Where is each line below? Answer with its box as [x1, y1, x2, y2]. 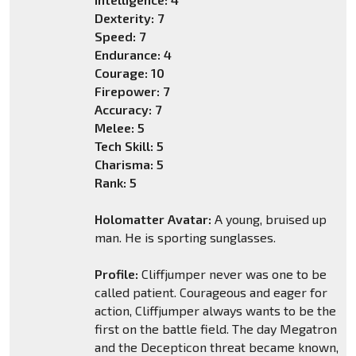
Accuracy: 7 [94, 102, 161, 118]
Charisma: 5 [94, 157, 164, 172]
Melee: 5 [94, 120, 145, 136]
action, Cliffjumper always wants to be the [94, 303, 336, 319]
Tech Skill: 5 [94, 138, 164, 154]
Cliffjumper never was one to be [137, 266, 327, 282]
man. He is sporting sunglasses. [94, 230, 276, 246]
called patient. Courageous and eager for [94, 284, 327, 300]
